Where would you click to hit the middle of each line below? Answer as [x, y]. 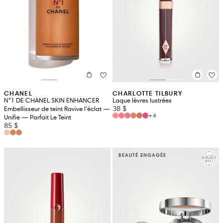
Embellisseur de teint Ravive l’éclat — [57, 109]
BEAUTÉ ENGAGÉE [142, 155]
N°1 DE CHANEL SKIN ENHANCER [52, 100]
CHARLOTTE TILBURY [148, 93]
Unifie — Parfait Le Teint [38, 117]
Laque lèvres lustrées [142, 100]
